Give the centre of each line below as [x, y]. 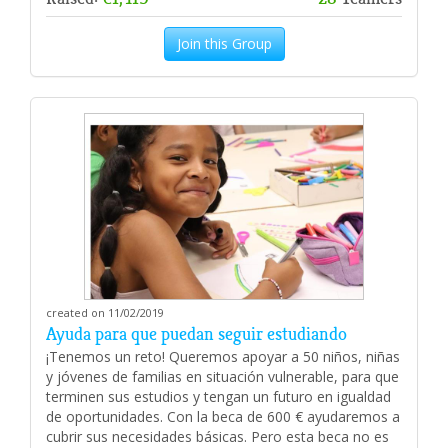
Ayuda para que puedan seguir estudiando [196, 334]
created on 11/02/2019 [105, 313]
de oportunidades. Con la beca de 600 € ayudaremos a [223, 417]
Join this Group [224, 43]
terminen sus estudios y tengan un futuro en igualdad [218, 397]
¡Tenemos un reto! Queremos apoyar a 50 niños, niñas [223, 357]
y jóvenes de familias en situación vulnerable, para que [222, 377]
